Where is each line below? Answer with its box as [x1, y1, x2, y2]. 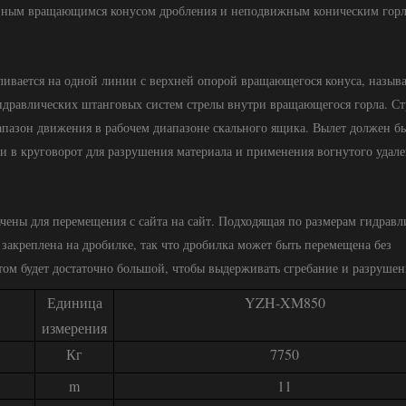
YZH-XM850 [244, 293, 325, 312]
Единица [46, 293, 102, 312]
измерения [42, 318, 107, 337]
